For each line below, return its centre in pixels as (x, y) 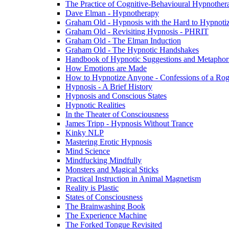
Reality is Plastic (92, 188)
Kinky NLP (85, 133)
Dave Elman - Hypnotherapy (112, 13)
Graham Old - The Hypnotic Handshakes (132, 50)
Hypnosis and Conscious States (116, 96)
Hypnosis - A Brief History (109, 87)
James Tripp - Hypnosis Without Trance (129, 123)
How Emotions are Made (106, 68)
